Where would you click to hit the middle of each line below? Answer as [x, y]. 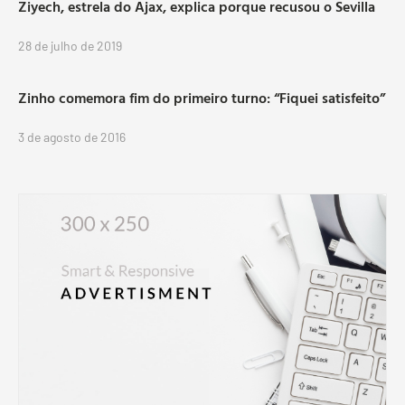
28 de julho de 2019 [70, 46]
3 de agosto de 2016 [72, 137]
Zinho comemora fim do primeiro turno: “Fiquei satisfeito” [202, 98]
